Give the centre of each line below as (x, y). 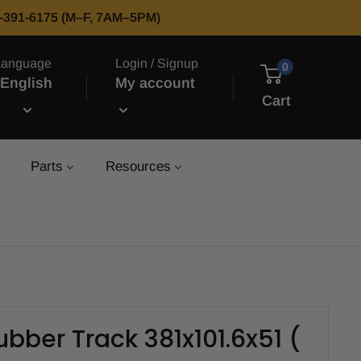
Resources (138, 167)
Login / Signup (156, 63)
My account (155, 83)
